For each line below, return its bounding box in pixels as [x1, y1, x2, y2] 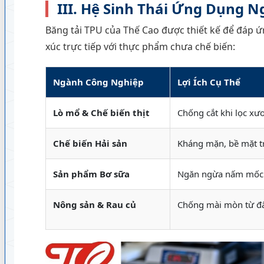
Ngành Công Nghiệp [52, 76, 144, 88]
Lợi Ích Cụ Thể [177, 76, 240, 88]
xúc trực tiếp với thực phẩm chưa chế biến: [45, 40, 235, 53]
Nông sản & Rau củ [52, 199, 136, 210]
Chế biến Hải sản [52, 137, 127, 149]
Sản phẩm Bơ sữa [52, 168, 130, 180]
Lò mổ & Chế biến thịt [52, 107, 150, 118]
